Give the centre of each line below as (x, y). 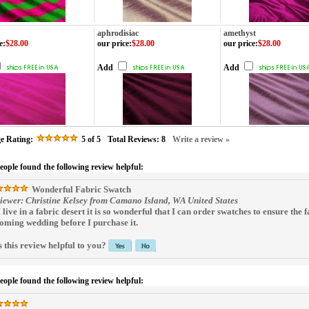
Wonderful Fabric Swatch (80, 189)
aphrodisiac (118, 33)
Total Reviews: (134, 139)
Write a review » (201, 139)
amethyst (240, 33)
